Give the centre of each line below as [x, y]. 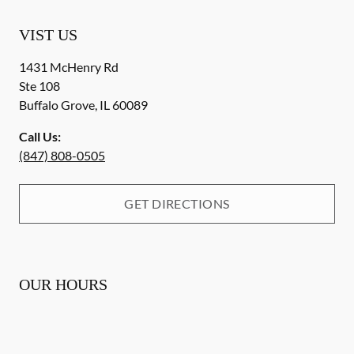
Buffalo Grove [57, 105]
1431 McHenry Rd [69, 67]
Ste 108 [40, 86]
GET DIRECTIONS [177, 203]
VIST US [48, 35]
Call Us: [40, 136]
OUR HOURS [63, 284]
